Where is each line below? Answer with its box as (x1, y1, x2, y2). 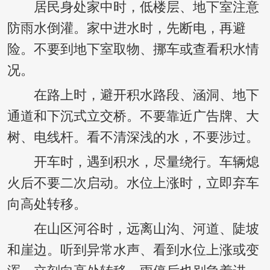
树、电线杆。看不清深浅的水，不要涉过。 (7, 130, 259, 145)
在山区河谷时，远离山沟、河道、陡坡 (7, 222, 259, 237)
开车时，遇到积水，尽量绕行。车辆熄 (7, 155, 259, 170)
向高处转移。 (7, 197, 87, 212)
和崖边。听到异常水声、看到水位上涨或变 (7, 243, 259, 258)
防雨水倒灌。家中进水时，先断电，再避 (7, 21, 246, 36)
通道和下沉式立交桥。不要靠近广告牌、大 (7, 109, 259, 124)
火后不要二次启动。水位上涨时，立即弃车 (7, 176, 259, 191)
